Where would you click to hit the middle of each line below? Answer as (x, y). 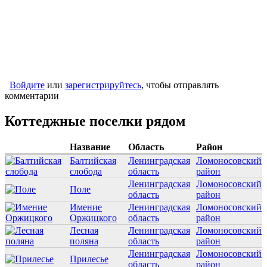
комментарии (32, 96)
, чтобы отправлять (180, 85)
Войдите (27, 85)
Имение (86, 207)
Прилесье (89, 259)
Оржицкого (93, 218)
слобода (86, 172)
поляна (84, 241)
